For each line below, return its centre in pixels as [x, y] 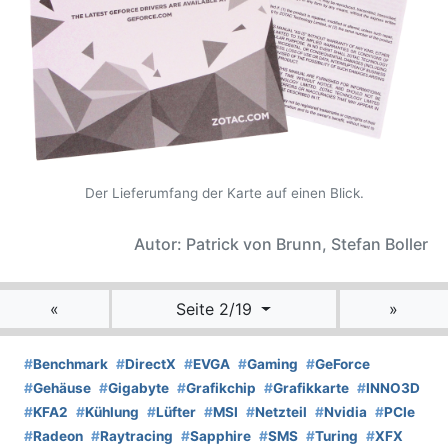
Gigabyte [138, 388]
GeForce [342, 364]
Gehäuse [62, 388]
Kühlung [112, 412]
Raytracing [136, 436]
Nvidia [345, 412]
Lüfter [176, 412]
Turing [336, 436]
